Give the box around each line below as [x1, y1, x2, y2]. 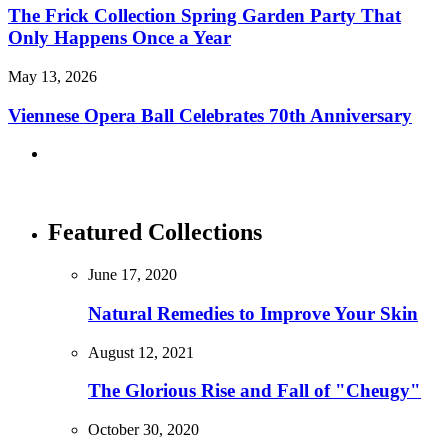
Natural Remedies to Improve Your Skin [88, 303, 418, 325]
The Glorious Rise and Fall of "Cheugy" [88, 380, 421, 402]
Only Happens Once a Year [8, 27, 231, 49]
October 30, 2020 [88, 421, 199, 439]
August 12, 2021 [88, 343, 194, 361]
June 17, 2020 [88, 266, 177, 284]
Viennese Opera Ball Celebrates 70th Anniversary [8, 104, 412, 126]
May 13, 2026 [8, 68, 97, 86]
